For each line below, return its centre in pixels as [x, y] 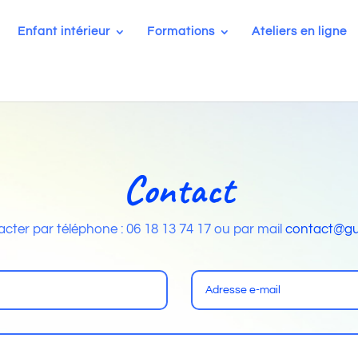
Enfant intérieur [64, 32]
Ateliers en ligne [299, 32]
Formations [181, 32]
